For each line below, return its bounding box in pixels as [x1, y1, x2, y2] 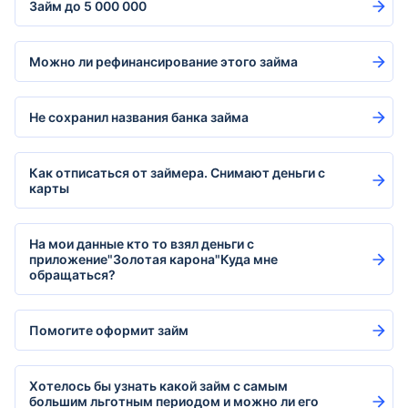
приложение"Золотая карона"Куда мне [29, 251, 278, 267]
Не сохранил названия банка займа [29, 109, 249, 125]
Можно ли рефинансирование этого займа [29, 54, 298, 69]
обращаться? [29, 267, 116, 282]
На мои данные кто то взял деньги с [29, 236, 254, 251]
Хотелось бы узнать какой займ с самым [29, 378, 288, 393]
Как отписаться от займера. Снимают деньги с [29, 165, 325, 180]
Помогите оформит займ [29, 322, 189, 338]
